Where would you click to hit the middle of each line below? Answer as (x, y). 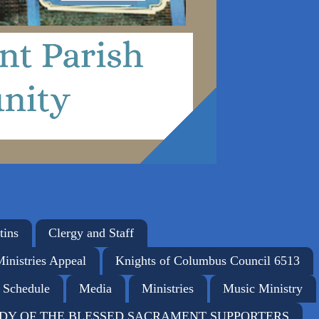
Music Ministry (263, 288)
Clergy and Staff (91, 232)
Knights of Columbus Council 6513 (208, 260)
